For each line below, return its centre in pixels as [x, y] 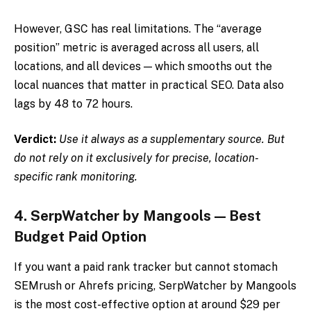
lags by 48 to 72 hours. [73, 103]
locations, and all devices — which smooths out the [143, 66]
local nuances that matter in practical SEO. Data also [149, 85]
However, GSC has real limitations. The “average [138, 28]
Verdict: [36, 140]
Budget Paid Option [80, 236]
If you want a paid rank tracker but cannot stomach [146, 267]
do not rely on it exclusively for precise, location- [136, 158]
